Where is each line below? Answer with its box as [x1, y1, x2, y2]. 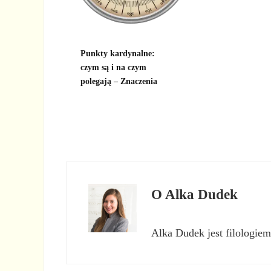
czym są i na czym [80, 62, 147, 73]
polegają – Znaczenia [80, 76, 158, 87]
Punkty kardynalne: [80, 48, 155, 59]
